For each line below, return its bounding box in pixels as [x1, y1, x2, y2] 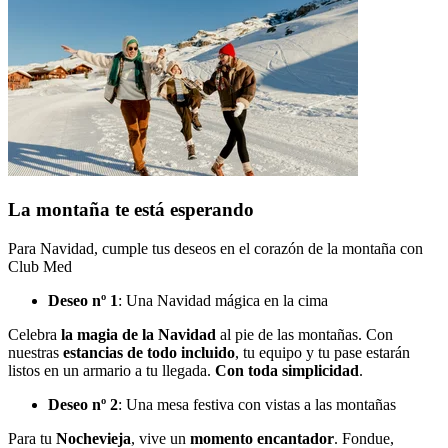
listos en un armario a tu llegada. [8, 361, 215, 379]
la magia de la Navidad [61, 325, 216, 343]
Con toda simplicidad [215, 361, 359, 379]
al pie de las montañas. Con [216, 325, 393, 343]
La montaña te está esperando [8, 198, 254, 220]
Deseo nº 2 [48, 395, 118, 413]
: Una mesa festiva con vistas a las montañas [118, 395, 396, 413]
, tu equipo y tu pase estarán [235, 343, 410, 361]
